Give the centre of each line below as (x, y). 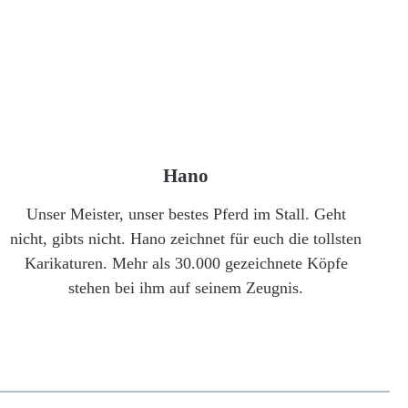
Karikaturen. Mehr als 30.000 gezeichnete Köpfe (186, 263)
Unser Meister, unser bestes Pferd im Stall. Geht (186, 214)
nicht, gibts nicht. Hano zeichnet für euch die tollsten (186, 239)
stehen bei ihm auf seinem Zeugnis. (186, 288)
